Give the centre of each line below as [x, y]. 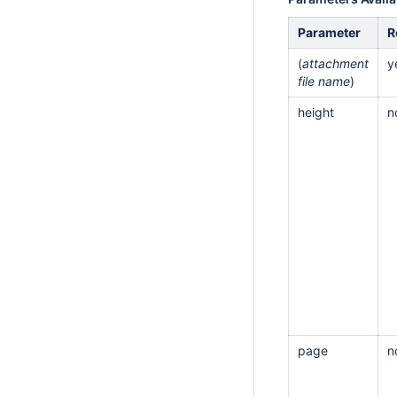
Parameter [329, 32]
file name [324, 81]
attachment [335, 63]
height [316, 112]
